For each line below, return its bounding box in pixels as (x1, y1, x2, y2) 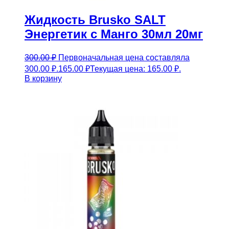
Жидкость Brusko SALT (25, 12, 166, 27)
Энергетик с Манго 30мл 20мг (25, 27, 203, 41)
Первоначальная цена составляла (58, 53, 190, 62)
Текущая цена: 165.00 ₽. (90, 64, 181, 73)
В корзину (25, 74, 62, 83)
